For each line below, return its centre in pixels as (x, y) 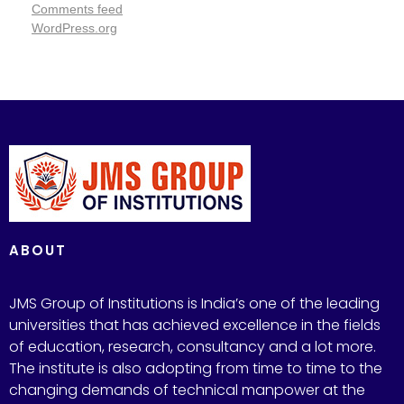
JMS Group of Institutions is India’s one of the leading (194, 303)
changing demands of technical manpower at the (187, 390)
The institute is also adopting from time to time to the (196, 368)
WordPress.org (74, 28)
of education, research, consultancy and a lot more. (193, 346)
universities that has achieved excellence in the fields (195, 325)
